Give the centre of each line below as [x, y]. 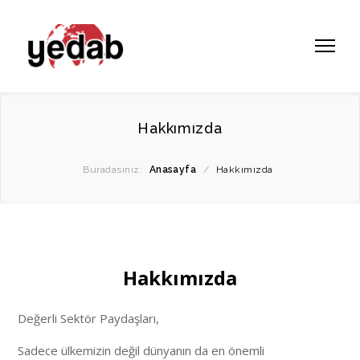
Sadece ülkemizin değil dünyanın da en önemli [141, 350]
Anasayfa [173, 170]
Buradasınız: [113, 170]
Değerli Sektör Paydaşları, [89, 318]
